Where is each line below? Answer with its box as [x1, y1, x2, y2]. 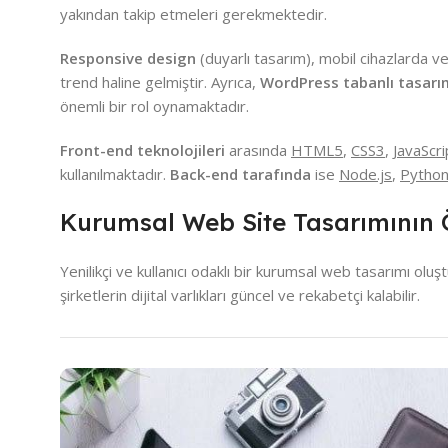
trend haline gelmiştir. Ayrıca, [60, 72, 260, 93]
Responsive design [60, 48, 196, 69]
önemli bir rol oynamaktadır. [60, 96, 249, 117]
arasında [225, 140, 291, 161]
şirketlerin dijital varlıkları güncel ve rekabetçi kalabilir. [60, 285, 420, 306]
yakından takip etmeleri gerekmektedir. [60, 4, 327, 25]
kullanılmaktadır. [60, 164, 170, 185]
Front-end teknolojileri [60, 140, 225, 161]
